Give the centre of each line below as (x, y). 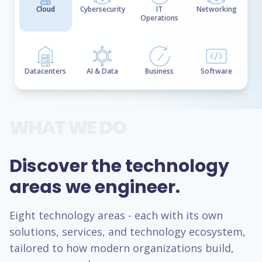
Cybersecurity (102, 9)
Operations (160, 18)
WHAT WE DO (68, 127)
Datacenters (46, 71)
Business (160, 71)
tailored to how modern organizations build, (122, 248)
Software (217, 71)
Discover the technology (119, 166)
